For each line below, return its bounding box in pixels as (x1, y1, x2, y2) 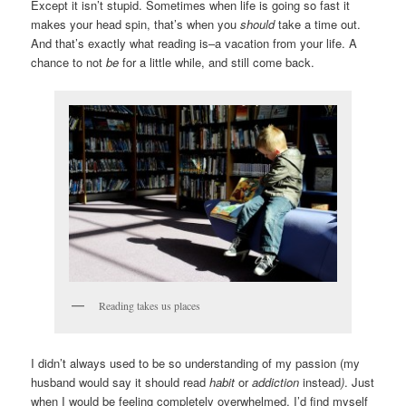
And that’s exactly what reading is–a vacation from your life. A (31, 34, 358, 52)
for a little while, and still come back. (119, 53, 315, 71)
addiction (248, 372, 304, 391)
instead (303, 372, 342, 391)
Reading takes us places (99, 298, 200, 314)
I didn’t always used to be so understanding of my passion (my (31, 353, 361, 372)
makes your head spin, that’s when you (31, 14, 241, 33)
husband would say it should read (31, 372, 210, 391)
